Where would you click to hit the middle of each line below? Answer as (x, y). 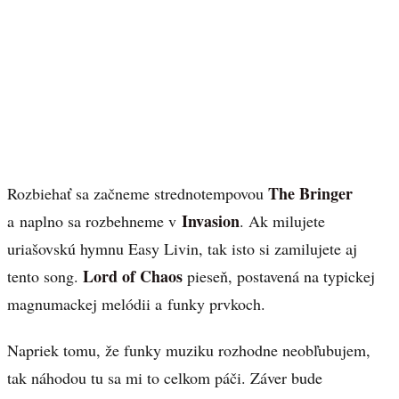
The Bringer (310, 193)
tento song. (45, 276)
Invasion (211, 220)
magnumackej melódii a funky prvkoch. (136, 303)
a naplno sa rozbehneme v (94, 220)
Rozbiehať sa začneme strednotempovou (138, 193)
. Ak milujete (282, 220)
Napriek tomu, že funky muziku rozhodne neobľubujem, (189, 350)
